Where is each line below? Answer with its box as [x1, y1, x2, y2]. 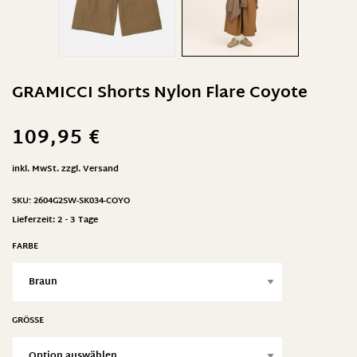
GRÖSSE [12, 312, 39, 328]
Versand [83, 161, 119, 177]
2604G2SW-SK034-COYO [33, 193, 130, 209]
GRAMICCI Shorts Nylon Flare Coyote [12, 78, 308, 108]
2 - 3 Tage [57, 212, 98, 228]
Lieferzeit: [12, 212, 57, 228]
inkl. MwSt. [12, 161, 59, 177]
